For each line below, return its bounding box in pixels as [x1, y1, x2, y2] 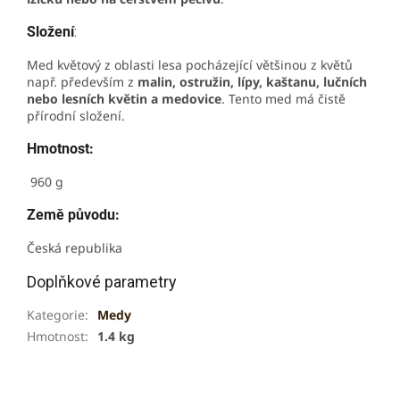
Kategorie [27, 305, 85, 323]
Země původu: [27, 205, 120, 223]
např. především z [27, 72, 137, 90]
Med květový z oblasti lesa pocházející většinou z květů [27, 55, 353, 73]
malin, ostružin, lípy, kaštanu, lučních [137, 72, 367, 90]
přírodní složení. [27, 106, 129, 124]
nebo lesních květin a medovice [27, 89, 221, 107]
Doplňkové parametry [27, 271, 177, 291]
